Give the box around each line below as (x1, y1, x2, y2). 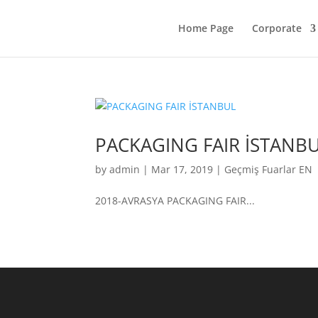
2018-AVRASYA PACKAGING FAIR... (95, 194, 256, 207)
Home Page (178, 21, 234, 35)
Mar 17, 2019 (151, 163, 214, 176)
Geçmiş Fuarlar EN (224, 163, 313, 176)
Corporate (252, 21, 302, 35)
